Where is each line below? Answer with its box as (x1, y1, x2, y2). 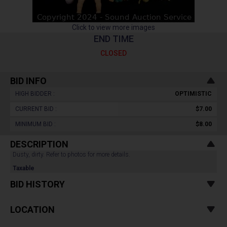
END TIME (93, 33, 134, 44)
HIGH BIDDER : (15, 90, 55, 97)
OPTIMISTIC (175, 90, 212, 97)
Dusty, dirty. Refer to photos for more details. (13, 151, 130, 158)
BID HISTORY (10, 179, 65, 190)
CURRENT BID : (15, 105, 57, 112)
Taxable (13, 165, 34, 172)
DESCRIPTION (10, 139, 68, 149)
